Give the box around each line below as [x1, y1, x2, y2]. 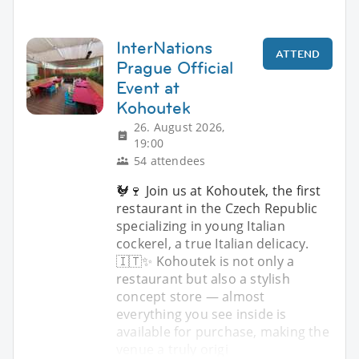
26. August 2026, [134, 119, 225, 135]
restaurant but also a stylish [116, 269, 290, 288]
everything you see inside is [116, 305, 287, 323]
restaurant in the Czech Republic [116, 199, 318, 217]
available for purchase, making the [116, 322, 329, 341]
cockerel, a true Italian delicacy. [116, 234, 309, 252]
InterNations [116, 35, 212, 59]
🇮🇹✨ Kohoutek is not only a [116, 252, 295, 270]
